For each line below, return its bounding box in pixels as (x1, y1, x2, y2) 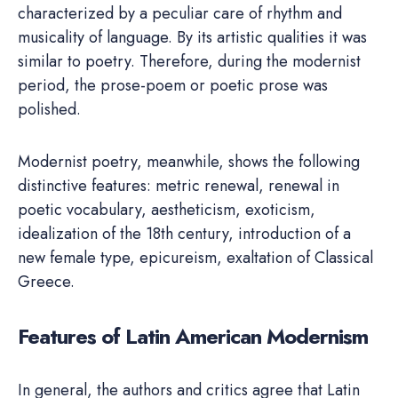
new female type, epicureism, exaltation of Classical (18, 246, 373, 270)
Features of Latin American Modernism (18, 321, 368, 353)
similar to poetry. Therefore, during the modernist (18, 50, 361, 74)
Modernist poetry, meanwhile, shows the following (18, 150, 360, 174)
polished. (18, 98, 81, 122)
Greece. (18, 270, 75, 294)
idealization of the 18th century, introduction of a (18, 222, 351, 246)
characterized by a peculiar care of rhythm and (18, 2, 342, 26)
